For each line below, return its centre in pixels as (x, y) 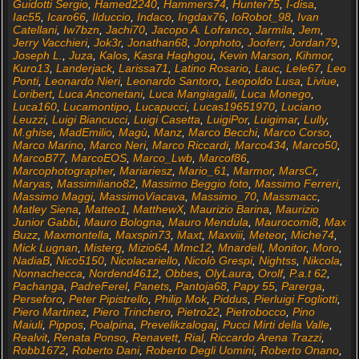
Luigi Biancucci (89, 119)
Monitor (287, 247)
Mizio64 (147, 247)
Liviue (321, 81)
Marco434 (260, 145)
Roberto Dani (105, 350)
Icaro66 (66, 16)
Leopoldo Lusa (262, 81)
